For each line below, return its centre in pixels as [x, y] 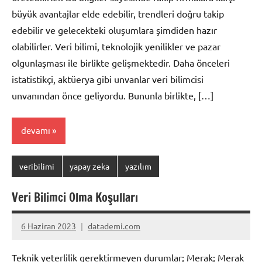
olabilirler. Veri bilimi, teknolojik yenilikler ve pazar [116, 46]
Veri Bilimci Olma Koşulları [75, 197]
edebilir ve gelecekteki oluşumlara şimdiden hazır [114, 30]
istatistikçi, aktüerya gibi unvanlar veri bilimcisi [108, 79]
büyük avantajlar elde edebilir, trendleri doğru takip [118, 13]
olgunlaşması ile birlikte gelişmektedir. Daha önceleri [121, 62]
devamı [36, 130]
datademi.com [114, 226]
